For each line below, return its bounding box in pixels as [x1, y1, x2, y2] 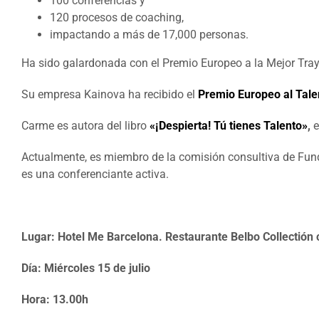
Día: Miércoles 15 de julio [21, 261, 150, 275]
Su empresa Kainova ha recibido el [21, 87, 198, 101]
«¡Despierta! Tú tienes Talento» [150, 118, 308, 132]
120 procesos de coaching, [50, 10, 184, 24]
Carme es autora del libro [21, 118, 150, 132]
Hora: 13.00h [21, 292, 88, 306]
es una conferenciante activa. [21, 167, 169, 181]
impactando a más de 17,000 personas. [50, 27, 249, 41]
